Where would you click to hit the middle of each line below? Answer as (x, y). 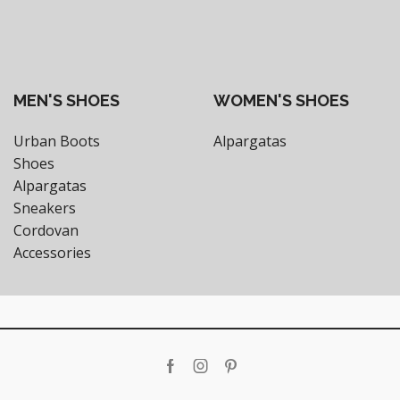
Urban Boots (57, 141)
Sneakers (45, 208)
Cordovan (46, 230)
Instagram (234, 375)
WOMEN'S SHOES (281, 100)
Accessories (52, 252)
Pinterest (260, 375)
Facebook (201, 375)
